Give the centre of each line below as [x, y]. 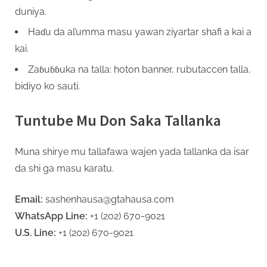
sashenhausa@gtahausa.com [108, 200]
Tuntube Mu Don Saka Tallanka [118, 120]
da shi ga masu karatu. [64, 169]
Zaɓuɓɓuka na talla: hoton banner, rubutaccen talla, [139, 69]
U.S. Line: [35, 233]
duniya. [31, 11]
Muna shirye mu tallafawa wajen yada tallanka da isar [132, 152]
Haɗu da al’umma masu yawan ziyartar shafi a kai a [140, 32]
